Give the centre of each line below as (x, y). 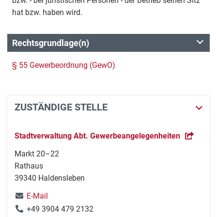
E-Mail (37, 196)
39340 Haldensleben (50, 178)
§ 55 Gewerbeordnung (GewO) (64, 65)
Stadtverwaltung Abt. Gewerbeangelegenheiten (97, 136)
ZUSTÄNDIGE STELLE (61, 107)
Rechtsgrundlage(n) (51, 43)
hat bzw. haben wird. (47, 12)
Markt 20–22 (37, 154)
